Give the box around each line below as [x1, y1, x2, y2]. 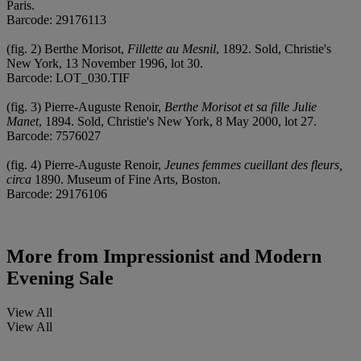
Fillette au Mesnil [127, 41, 216, 56]
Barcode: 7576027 [6, 128, 101, 143]
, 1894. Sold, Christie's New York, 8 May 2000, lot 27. [39, 114, 317, 128]
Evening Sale [6, 268, 114, 289]
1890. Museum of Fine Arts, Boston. [31, 172, 221, 186]
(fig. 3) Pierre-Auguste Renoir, [6, 99, 164, 114]
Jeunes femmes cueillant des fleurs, [164, 157, 342, 172]
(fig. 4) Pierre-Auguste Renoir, [6, 157, 164, 172]
